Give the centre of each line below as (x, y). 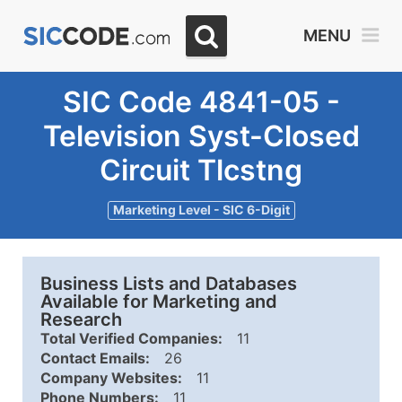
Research (81, 319)
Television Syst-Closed (201, 136)
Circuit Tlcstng (201, 170)
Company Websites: (111, 378)
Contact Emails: (95, 358)
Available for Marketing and (159, 301)
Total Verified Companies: (131, 338)
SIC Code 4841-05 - (201, 102)
